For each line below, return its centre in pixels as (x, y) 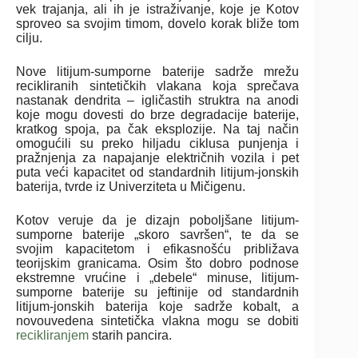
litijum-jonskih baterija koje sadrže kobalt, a (158, 306)
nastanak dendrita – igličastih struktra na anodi (158, 100)
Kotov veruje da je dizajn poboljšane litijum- (158, 220)
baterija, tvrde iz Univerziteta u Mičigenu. (131, 186)
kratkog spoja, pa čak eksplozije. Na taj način (158, 129)
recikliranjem (54, 335)
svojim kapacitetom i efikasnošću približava (158, 249)
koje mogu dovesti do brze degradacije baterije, (158, 114)
